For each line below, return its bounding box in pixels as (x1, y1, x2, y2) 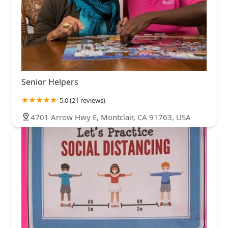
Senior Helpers (21, 76, 78, 88)
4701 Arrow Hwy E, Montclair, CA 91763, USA (31, 112, 191, 123)
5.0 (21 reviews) (60, 96, 105, 105)
